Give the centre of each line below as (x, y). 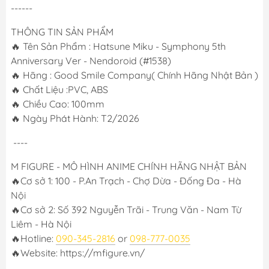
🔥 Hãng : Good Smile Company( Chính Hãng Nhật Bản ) (134, 75)
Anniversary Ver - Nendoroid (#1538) (92, 61)
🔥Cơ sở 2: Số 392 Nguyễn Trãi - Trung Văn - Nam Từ (126, 210)
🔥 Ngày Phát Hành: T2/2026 (75, 119)
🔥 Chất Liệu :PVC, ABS (59, 90)
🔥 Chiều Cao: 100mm (58, 104)
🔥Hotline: (33, 239)
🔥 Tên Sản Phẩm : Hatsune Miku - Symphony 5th (118, 47)
